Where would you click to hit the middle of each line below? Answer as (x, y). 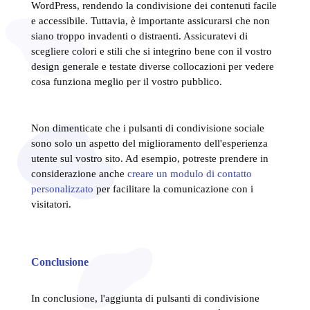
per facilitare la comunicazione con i (173, 189)
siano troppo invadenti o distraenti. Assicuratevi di (139, 36)
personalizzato (62, 189)
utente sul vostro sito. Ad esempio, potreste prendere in (149, 158)
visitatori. (51, 204)
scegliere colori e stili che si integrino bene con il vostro (151, 51)
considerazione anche (79, 173)
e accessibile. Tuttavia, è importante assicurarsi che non (150, 20)
